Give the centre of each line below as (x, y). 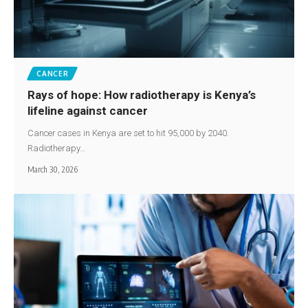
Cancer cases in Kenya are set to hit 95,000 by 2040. (129, 133)
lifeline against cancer (91, 110)
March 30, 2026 (53, 169)
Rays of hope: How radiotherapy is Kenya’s (142, 95)
